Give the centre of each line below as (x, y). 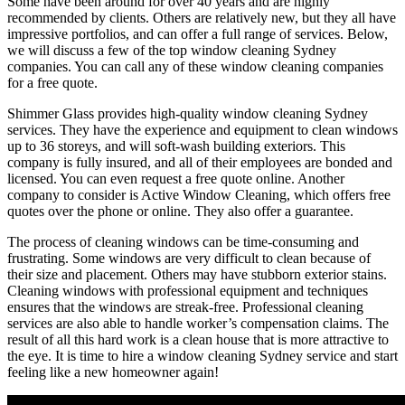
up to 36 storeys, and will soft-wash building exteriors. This (176, 146)
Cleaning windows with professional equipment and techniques (188, 291)
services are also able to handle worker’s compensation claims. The (198, 324)
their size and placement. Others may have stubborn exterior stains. (197, 275)
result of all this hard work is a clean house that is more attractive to (198, 340)
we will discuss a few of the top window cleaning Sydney (172, 51)
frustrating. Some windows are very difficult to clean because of (189, 259)
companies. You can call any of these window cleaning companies (195, 67)
